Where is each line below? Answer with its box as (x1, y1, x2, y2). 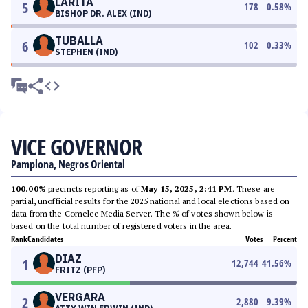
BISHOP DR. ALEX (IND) (55, 8, 151, 19)
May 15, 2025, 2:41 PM (141, 184, 232, 194)
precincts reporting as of (45, 184, 142, 194)
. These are (232, 184, 275, 194)
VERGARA (55, 290, 105, 304)
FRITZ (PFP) (55, 265, 105, 275)
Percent (273, 233, 297, 245)
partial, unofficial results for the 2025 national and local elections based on (11, 196, 290, 206)
